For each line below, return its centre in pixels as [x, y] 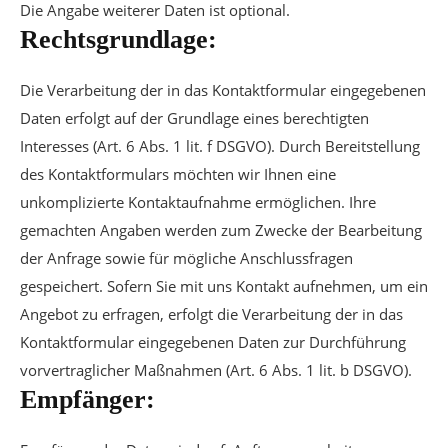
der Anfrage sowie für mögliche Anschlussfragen [186, 258]
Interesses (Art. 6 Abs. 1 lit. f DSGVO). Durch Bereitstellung [220, 146]
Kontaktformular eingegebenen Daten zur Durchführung [213, 342]
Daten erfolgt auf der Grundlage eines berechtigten [194, 118]
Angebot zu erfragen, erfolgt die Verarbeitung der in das [211, 314]
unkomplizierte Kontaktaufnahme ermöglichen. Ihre [198, 202]
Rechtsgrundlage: [118, 39]
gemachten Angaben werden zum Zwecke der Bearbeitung [221, 230]
